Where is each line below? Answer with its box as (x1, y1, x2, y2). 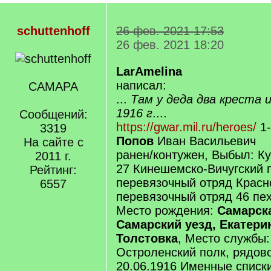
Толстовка (116, 232, 178, 245)
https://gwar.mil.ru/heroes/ (116, 120, 256, 134)
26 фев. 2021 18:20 (116, 38, 224, 51)
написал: (116, 79, 166, 92)
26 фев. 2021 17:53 (116, 24, 224, 38)
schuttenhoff (16, 24, 90, 38)
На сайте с (23, 135, 83, 149)
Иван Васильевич (154, 134, 256, 148)
